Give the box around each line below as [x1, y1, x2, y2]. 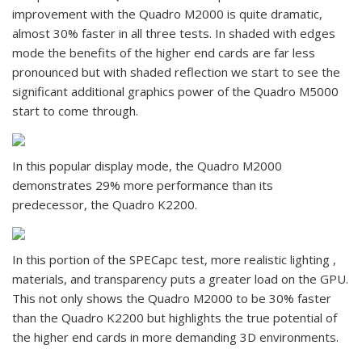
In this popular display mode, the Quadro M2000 [12, 158, 282, 174]
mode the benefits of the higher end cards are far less [12, 44, 315, 61]
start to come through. [12, 103, 138, 119]
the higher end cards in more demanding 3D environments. [12, 329, 339, 345]
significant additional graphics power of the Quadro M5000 [12, 83, 339, 99]
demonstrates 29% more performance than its [12, 177, 273, 193]
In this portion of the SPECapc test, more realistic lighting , [12, 251, 336, 267]
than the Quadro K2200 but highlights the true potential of [12, 309, 337, 326]
